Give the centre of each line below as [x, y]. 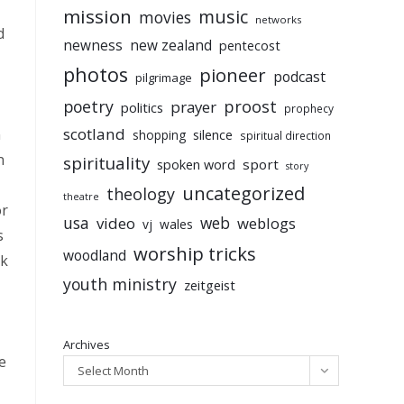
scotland [94, 134]
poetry [88, 107]
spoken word [196, 165]
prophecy [309, 109]
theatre [81, 197]
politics [142, 108]
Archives [87, 345]
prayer [193, 107]
